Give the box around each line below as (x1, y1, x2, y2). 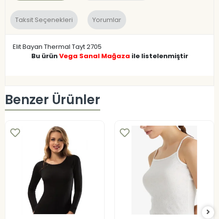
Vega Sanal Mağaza (59, 51, 130, 61)
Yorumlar (92, 15, 121, 24)
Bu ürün (31, 51, 59, 61)
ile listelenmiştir (130, 51, 188, 61)
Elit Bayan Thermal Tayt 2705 (13, 42, 102, 51)
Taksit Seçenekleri (15, 15, 73, 24)
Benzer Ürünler (5, 91, 100, 109)
